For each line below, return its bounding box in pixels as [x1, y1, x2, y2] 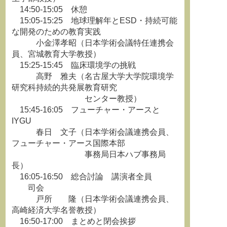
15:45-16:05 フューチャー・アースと [12, 105, 160, 114]
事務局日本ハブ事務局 [12, 150, 166, 159]
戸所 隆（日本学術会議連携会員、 [12, 195, 174, 203]
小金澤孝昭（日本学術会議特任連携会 [12, 39, 174, 47]
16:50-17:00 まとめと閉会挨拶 [12, 217, 136, 225]
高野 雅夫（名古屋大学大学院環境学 [12, 72, 174, 81]
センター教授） [12, 94, 141, 103]
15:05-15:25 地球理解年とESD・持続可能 [12, 16, 177, 25]
